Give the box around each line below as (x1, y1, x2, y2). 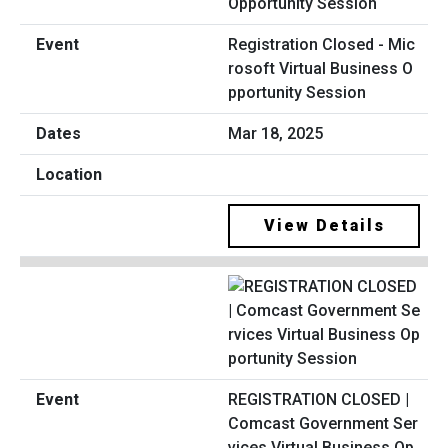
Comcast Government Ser (228, 414, 418, 434)
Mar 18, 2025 (228, 124, 323, 144)
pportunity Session (228, 83, 366, 103)
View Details (263, 216, 385, 236)
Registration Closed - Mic (228, 35, 415, 55)
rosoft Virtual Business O (228, 59, 413, 79)
